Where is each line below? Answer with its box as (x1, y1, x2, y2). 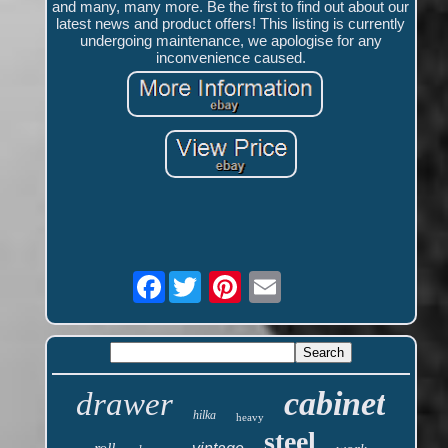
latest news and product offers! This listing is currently (56, 15, 406, 33)
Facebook (164, 270, 233, 288)
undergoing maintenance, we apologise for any (79, 32, 382, 50)
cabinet (284, 385, 386, 423)
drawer (76, 386, 174, 423)
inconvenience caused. (155, 49, 306, 67)
